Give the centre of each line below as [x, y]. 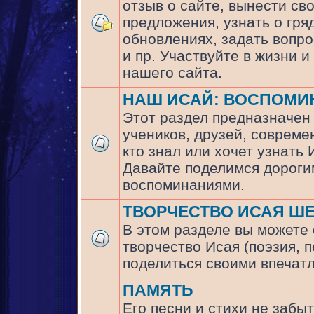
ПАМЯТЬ [158, 290]
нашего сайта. [172, 73]
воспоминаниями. [184, 185]
